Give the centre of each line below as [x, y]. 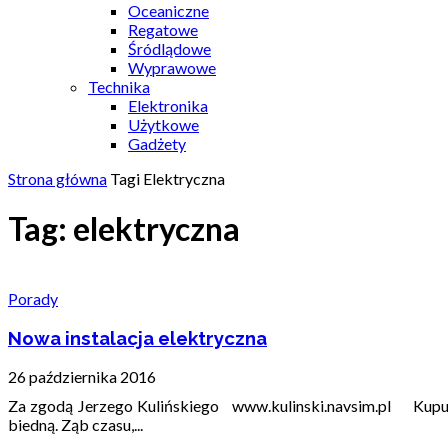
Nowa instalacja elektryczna [137, 337]
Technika [119, 86]
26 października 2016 [82, 377]
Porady [33, 298]
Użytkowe [163, 124]
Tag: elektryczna [124, 229]
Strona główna [57, 178]
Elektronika [168, 105]
